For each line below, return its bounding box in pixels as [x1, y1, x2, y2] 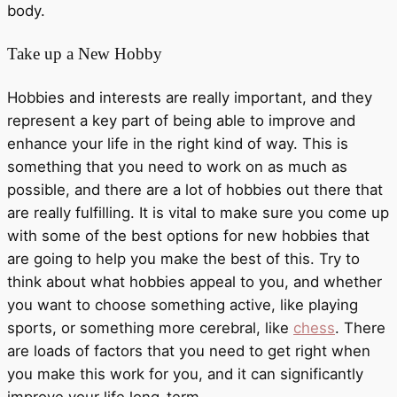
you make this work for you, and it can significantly [7, 364, 363, 383]
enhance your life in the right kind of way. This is [7, 134, 348, 152]
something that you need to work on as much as [7, 157, 347, 175]
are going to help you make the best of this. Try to [7, 249, 360, 268]
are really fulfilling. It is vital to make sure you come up [7, 203, 389, 222]
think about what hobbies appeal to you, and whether [7, 272, 382, 291]
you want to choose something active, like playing [7, 295, 358, 314]
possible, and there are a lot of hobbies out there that [7, 180, 383, 198]
